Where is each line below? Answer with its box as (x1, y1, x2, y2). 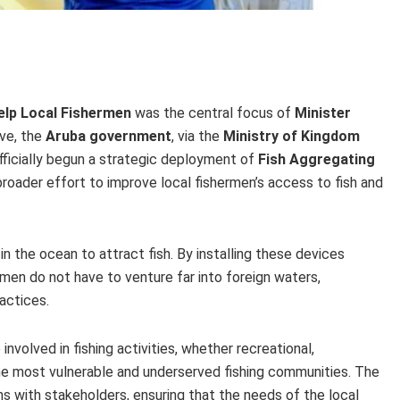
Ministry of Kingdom (223, 127, 360, 145)
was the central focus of (131, 104, 295, 121)
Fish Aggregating (258, 150, 375, 168)
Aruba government (46, 127, 171, 145)
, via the (171, 127, 223, 145)
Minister (295, 104, 351, 121)
